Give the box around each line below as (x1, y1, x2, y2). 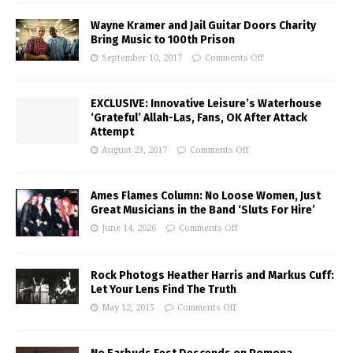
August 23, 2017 (102, 144, 167, 155)
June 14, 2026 (102, 222, 156, 233)
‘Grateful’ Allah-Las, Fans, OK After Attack (91, 110, 307, 124)
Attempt (91, 124, 134, 139)
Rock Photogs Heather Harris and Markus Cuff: (91, 268, 334, 282)
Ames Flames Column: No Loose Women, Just (91, 188, 321, 203)
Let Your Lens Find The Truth (91, 282, 236, 296)
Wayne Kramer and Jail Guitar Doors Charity (91, 18, 316, 32)
